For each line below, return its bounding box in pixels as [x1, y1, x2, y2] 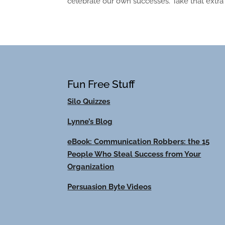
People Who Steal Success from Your [67, 149, 201, 159]
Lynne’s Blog [67, 117, 113, 126]
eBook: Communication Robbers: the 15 [67, 137, 210, 146]
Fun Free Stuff [67, 77, 136, 90]
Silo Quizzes [67, 96, 110, 106]
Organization [67, 162, 115, 171]
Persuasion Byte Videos [67, 182, 152, 191]
